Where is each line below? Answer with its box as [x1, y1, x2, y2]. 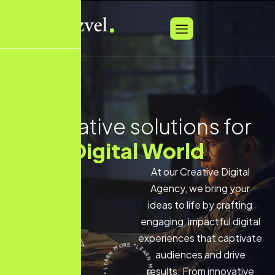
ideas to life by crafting [148, 198, 252, 211]
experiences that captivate [138, 231, 262, 244]
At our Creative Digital [150, 165, 250, 178]
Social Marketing [51, 137, 224, 164]
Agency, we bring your [150, 182, 250, 195]
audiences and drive [155, 248, 246, 261]
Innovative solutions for [23, 113, 252, 139]
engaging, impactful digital [140, 215, 260, 228]
